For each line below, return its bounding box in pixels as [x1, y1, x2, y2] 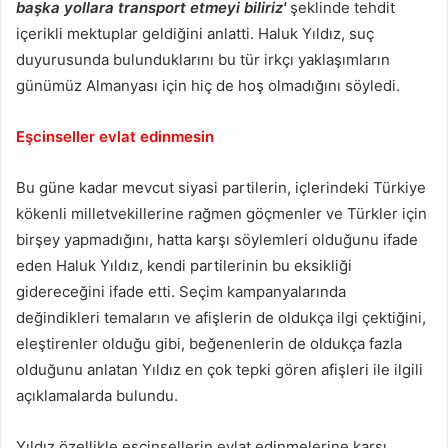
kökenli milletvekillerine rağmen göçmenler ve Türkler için [16, 203, 427, 223]
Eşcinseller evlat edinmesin [16, 126, 214, 146]
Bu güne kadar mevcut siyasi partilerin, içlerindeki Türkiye [16, 177, 426, 197]
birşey [16, 229, 64, 249]
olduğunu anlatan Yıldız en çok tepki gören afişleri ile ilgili [16, 359, 423, 379]
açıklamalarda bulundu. [16, 385, 178, 405]
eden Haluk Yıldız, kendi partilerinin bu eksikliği [16, 255, 352, 275]
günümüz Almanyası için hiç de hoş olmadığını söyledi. [16, 75, 400, 95]
